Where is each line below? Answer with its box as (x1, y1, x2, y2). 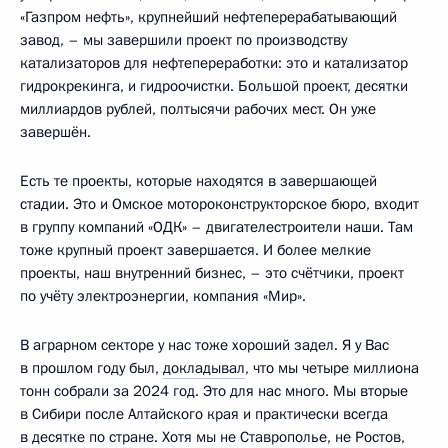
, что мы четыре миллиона (245, 358, 419, 378)
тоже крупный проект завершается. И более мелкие (20, 240, 371, 260)
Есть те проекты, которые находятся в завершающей (20, 171, 377, 191)
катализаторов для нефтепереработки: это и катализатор (20, 53, 408, 73)
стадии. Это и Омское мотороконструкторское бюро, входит (20, 194, 419, 214)
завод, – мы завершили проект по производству (20, 30, 347, 50)
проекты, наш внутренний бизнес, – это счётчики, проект (20, 263, 404, 283)
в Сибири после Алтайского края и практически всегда (20, 404, 388, 424)
